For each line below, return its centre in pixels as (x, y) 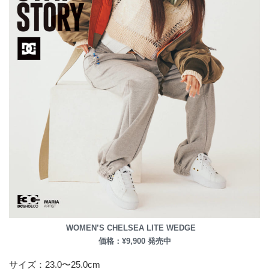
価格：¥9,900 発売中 (134, 241)
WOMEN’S (85, 228)
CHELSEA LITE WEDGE (155, 228)
